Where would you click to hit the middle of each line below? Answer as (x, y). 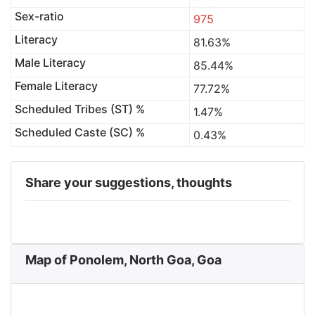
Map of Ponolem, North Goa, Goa (123, 260)
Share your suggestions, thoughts (129, 182)
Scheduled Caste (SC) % (79, 132)
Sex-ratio (39, 16)
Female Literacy (56, 86)
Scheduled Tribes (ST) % (79, 109)
